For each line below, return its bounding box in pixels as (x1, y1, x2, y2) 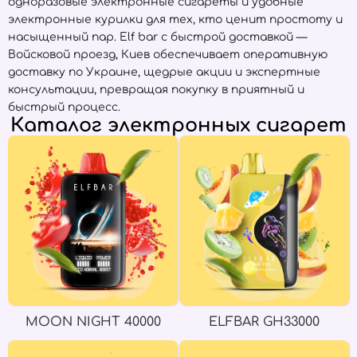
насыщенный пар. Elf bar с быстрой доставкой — (8, 31, 307, 43)
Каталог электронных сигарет (10, 115, 347, 136)
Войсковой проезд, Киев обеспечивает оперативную (8, 49, 328, 61)
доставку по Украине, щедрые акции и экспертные (8, 66, 320, 78)
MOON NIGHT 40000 (25, 315, 161, 329)
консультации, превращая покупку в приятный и (8, 84, 304, 96)
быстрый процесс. (8, 101, 120, 113)
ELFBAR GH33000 (209, 315, 320, 329)
